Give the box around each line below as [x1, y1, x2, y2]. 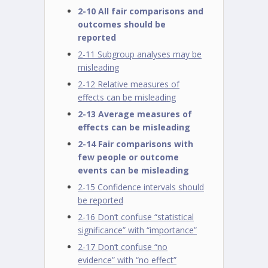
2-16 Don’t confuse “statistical [78, 211, 194, 223]
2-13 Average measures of [78, 108, 192, 120]
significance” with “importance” [78, 224, 197, 236]
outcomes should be [78, 19, 166, 30]
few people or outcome [78, 151, 179, 163]
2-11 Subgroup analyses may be [78, 48, 202, 60]
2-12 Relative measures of [78, 78, 179, 90]
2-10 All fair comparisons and [78, 5, 203, 17]
